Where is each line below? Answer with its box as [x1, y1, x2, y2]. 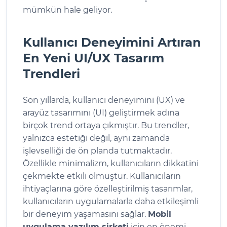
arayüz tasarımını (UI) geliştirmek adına [23, 107, 179, 118]
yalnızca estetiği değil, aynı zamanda [23, 133, 170, 143]
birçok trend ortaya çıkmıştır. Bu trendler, [23, 120, 189, 130]
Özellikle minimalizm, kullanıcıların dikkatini [23, 158, 199, 168]
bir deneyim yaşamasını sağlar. [23, 209, 148, 219]
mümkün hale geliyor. [23, 5, 112, 15]
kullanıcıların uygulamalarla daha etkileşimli [23, 196, 199, 206]
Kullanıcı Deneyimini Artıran [23, 34, 201, 50]
